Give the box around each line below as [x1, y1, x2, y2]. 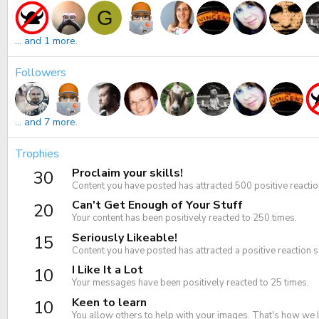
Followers [15, 65, 66, 81]
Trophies [15, 146, 59, 162]
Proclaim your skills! [72, 164, 183, 181]
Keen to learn [72, 294, 147, 310]
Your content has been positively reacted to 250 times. [72, 211, 297, 225]
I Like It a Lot [72, 262, 143, 278]
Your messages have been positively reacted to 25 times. [72, 276, 309, 290]
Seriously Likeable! [72, 229, 177, 246]
